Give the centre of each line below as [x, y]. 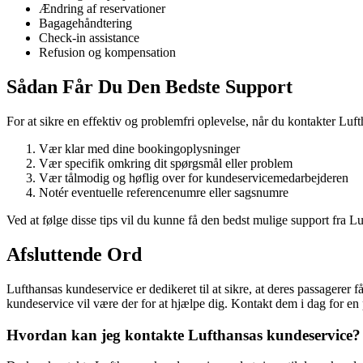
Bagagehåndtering [85, 23]
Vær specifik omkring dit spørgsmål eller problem [166, 164]
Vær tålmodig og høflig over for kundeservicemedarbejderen [194, 178]
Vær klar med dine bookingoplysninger [139, 149]
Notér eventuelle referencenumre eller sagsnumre [164, 193]
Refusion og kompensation [107, 53]
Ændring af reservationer [102, 9]
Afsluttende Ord [74, 255]
